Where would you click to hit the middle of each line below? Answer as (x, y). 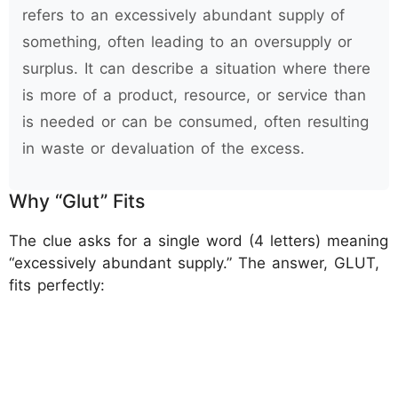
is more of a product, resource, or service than (194, 95)
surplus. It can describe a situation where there (196, 68)
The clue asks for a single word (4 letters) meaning (199, 241)
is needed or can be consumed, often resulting (195, 122)
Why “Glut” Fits (77, 201)
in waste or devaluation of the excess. (163, 148)
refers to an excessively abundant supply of (183, 15)
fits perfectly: (57, 285)
